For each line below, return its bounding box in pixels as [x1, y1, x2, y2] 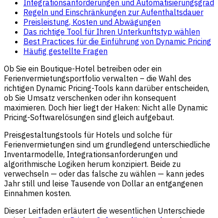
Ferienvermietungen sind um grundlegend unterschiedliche [4, 139, 210, 149]
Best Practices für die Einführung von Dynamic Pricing [23, 36, 211, 46]
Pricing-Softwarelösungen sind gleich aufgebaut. [4, 112, 174, 122]
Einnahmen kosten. [4, 188, 71, 198]
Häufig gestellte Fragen [23, 46, 108, 56]
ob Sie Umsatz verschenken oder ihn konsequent [4, 92, 176, 103]
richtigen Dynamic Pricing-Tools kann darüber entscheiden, [4, 83, 209, 93]
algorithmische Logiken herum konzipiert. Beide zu [4, 159, 181, 169]
